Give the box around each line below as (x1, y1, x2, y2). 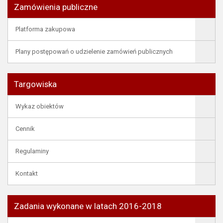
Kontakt (15, 170, 38, 177)
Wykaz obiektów (15, 103, 64, 110)
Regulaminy (15, 147, 49, 155)
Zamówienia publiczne (14, 2, 98, 12)
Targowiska (14, 79, 57, 89)
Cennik (15, 125, 35, 132)
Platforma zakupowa (15, 25, 75, 33)
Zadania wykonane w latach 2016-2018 (14, 201, 162, 211)
